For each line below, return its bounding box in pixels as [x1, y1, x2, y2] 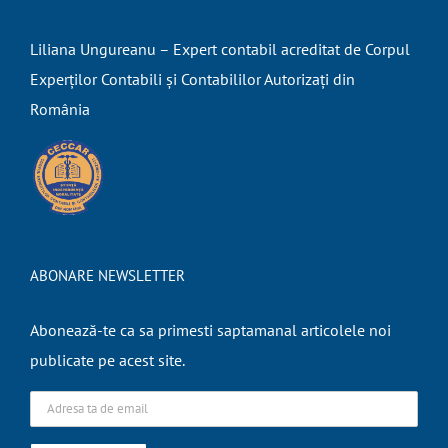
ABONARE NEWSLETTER [30, 266, 185, 286]
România [30, 99, 90, 120]
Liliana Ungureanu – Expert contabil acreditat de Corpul [30, 39, 410, 60]
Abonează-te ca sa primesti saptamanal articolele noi [30, 320, 391, 341]
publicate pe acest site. [30, 350, 185, 371]
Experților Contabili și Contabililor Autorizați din [30, 69, 355, 90]
